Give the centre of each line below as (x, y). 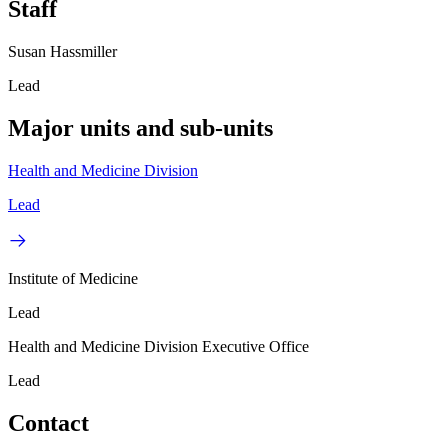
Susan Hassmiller (62, 52)
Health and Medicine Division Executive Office (158, 346)
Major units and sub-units (140, 128)
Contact (48, 422)
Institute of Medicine (73, 278)
